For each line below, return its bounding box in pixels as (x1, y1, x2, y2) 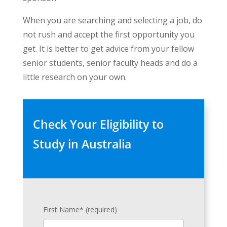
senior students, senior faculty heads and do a (22, 57, 198, 68)
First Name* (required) (43, 205, 117, 214)
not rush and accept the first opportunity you (22, 29, 195, 40)
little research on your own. (22, 71, 127, 83)
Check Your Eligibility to (32, 116, 164, 132)
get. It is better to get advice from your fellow (22, 43, 194, 54)
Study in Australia (32, 136, 131, 152)
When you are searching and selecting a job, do (22, 15, 202, 26)
